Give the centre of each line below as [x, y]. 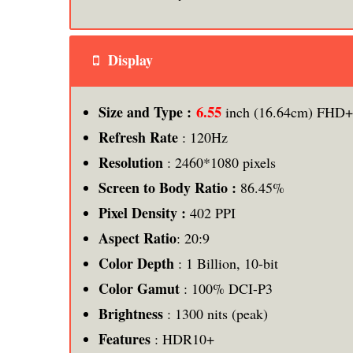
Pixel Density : [144, 212]
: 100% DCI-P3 [226, 288]
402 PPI [213, 212]
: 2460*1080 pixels [219, 162]
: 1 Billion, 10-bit [226, 263]
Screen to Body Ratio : [169, 187]
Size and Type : [147, 111]
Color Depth [136, 263]
